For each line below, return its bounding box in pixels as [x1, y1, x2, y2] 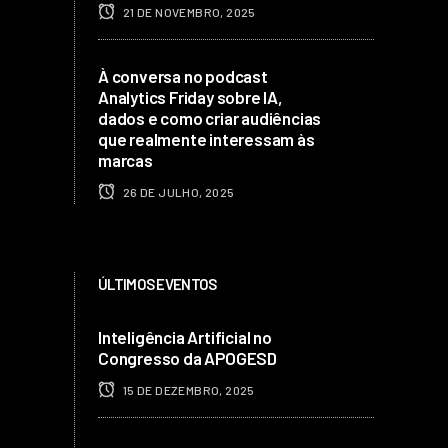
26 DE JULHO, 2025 [120, 184, 235, 199]
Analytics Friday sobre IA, [98, 86, 283, 107]
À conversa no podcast [98, 65, 268, 86]
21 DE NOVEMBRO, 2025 [120, 4, 256, 19]
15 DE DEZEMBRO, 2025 [120, 382, 255, 397]
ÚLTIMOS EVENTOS [98, 274, 217, 293]
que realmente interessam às [98, 128, 315, 149]
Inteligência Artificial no [98, 326, 272, 347]
